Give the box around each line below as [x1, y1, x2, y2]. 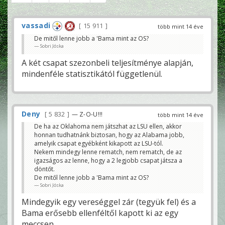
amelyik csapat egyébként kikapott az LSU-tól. [34, 139, 163, 148]
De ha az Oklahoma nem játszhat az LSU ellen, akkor [34, 122, 182, 131]
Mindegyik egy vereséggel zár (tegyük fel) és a [22, 196, 196, 208]
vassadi [22, 21, 51, 30]
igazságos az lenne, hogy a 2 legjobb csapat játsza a [34, 156, 182, 165]
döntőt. [34, 165, 55, 174]
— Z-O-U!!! [71, 110, 103, 119]
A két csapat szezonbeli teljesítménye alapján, [22, 57, 193, 69]
